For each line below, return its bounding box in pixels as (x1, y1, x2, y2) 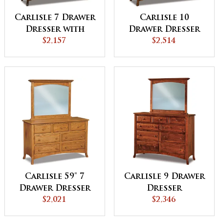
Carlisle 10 (139, 14, 189, 22)
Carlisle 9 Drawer (124, 173, 205, 181)
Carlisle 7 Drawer (14, 14, 95, 22)
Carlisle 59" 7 (25, 173, 85, 181)
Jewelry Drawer (20, 38, 90, 46)
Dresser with (25, 26, 85, 34)
